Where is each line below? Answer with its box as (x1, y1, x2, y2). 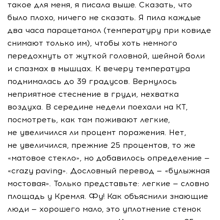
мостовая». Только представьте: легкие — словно (7, 179, 209, 189)
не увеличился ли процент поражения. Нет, (7, 128, 186, 137)
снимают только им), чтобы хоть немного (7, 38, 177, 48)
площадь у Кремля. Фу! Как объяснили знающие (7, 192, 208, 201)
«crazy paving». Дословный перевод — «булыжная (7, 166, 210, 176)
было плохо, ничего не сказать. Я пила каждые (7, 13, 201, 23)
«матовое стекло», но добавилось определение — (7, 153, 210, 163)
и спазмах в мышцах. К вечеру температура (7, 64, 190, 74)
